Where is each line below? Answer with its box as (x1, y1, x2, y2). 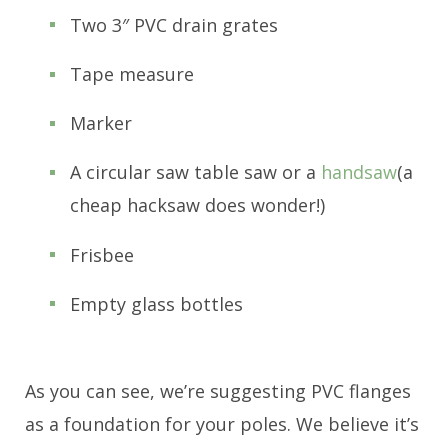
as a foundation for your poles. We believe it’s (25, 411, 419, 436)
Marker (70, 111, 132, 136)
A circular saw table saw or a (70, 160, 321, 185)
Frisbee (70, 242, 134, 267)
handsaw (321, 160, 397, 185)
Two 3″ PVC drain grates (70, 12, 278, 37)
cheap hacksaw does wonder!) (70, 193, 325, 218)
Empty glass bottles (70, 291, 243, 316)
